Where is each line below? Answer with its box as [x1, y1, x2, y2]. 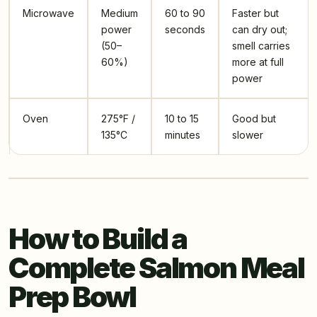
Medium [101, 6, 138, 19]
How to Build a [8, 221, 187, 256]
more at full [232, 55, 284, 68]
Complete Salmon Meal [8, 250, 304, 285]
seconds [165, 23, 205, 35]
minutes [165, 128, 200, 141]
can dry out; [232, 23, 287, 35]
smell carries [232, 39, 290, 52]
